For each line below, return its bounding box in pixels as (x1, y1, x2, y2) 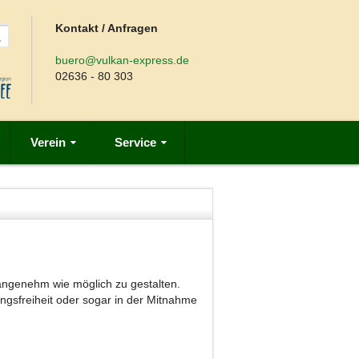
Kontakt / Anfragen (55, 22, 159, 34)
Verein (30, 135, 66, 149)
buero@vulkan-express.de (55, 54, 190, 67)
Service (115, 135, 156, 149)
